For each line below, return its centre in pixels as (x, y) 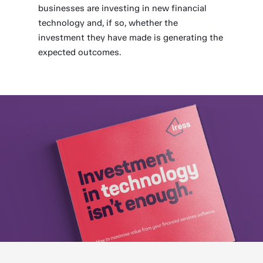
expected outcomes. (80, 52)
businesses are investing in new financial (123, 8)
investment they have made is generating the (131, 38)
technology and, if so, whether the (108, 23)
